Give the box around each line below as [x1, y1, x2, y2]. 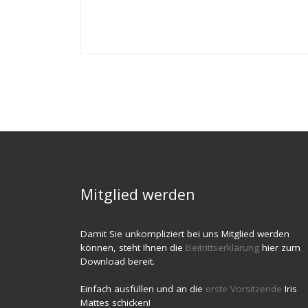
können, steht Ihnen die [80, 241, 186, 254]
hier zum [262, 241, 300, 254]
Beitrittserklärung [186, 241, 262, 254]
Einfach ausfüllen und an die [80, 283, 206, 296]
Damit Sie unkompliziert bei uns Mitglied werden [80, 228, 289, 241]
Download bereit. [80, 255, 155, 268]
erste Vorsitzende [206, 283, 285, 296]
